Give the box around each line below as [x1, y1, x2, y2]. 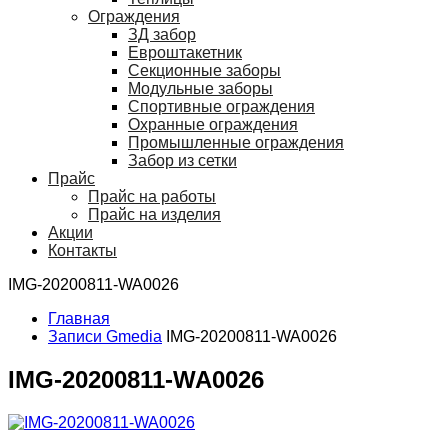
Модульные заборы [128, 80, 273, 97]
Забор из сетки [128, 152, 237, 169]
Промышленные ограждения [128, 134, 344, 151]
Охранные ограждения [128, 116, 298, 133]
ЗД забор [128, 26, 196, 43]
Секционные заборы [128, 62, 281, 79]
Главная [48, 310, 110, 327]
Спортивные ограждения [128, 98, 315, 115]
